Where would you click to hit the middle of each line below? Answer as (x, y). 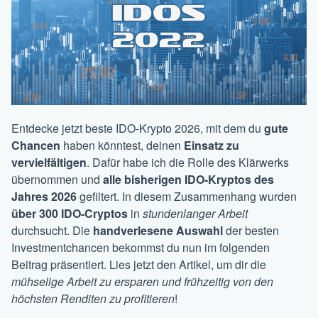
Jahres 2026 (44, 197)
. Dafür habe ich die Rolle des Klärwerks (188, 163)
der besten (251, 231)
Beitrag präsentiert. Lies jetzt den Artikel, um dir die (139, 265)
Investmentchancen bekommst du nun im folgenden (141, 248)
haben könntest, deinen (122, 146)
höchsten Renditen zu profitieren (93, 299)
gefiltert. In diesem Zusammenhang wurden (187, 197)
